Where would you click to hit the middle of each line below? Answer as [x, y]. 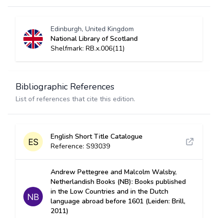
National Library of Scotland [94, 39]
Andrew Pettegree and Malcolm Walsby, [114, 172]
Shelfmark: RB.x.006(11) [88, 48]
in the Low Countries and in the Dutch [109, 191]
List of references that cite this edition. [75, 99]
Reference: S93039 [80, 146]
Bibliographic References [65, 87]
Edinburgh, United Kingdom [92, 29]
